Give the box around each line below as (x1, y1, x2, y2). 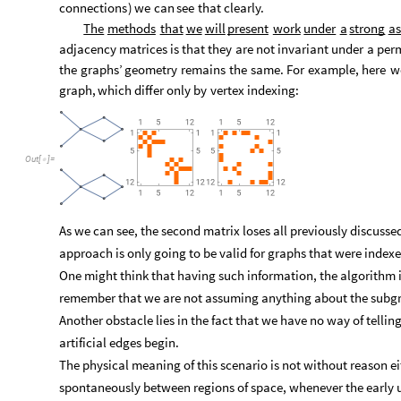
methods (107, 20, 156, 38)
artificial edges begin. (59, 333, 179, 351)
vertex (209, 81, 244, 99)
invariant (277, 40, 329, 58)
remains (181, 61, 226, 79)
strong (349, 20, 386, 38)
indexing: (247, 81, 300, 99)
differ (134, 81, 164, 99)
